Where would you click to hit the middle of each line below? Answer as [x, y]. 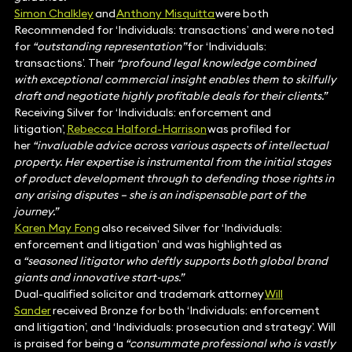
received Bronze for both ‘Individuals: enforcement [185, 311]
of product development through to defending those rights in [174, 179]
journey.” [36, 212]
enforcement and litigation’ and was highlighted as [148, 245]
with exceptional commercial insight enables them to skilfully [175, 80]
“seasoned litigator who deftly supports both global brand [175, 261]
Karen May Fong [57, 228]
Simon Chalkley [53, 14]
